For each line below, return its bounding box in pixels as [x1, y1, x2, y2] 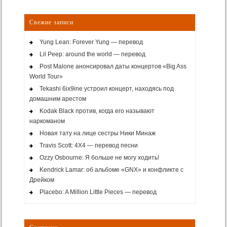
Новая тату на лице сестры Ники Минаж [39, 130, 156, 137]
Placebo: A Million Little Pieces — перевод [39, 188, 157, 196]
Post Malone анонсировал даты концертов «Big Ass [39, 63, 186, 70]
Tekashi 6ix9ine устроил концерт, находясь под [39, 85, 174, 93]
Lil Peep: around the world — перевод [39, 51, 145, 58]
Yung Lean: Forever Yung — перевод [39, 39, 143, 46]
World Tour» [29, 73, 63, 81]
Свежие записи [29, 19, 73, 26]
